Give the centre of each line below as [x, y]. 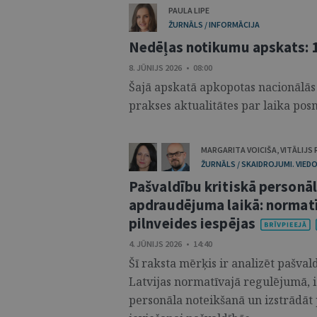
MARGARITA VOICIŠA [239, 150]
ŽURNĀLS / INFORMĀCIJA [214, 24]
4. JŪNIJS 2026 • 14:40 [171, 244]
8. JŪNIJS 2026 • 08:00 [171, 68]
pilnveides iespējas [192, 223]
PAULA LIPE [189, 10]
